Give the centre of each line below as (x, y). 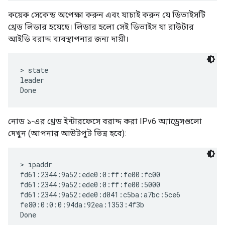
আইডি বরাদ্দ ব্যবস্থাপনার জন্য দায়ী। (68, 39)
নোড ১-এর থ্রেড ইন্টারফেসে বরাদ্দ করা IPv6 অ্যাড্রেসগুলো (105, 122)
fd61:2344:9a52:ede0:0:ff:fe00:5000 (90, 185)
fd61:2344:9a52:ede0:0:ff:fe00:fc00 (90, 175)
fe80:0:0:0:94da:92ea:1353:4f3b (82, 205)
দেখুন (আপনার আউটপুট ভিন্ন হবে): (67, 134)
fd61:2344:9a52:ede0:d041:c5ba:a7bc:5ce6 (100, 195)
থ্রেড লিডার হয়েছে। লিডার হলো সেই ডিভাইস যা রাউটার (101, 27)
